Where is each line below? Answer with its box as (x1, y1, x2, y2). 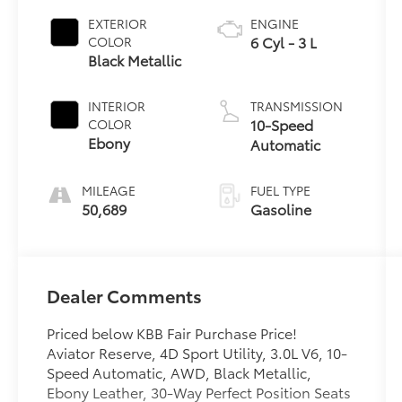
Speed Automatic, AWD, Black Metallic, (47, 361, 312, 382)
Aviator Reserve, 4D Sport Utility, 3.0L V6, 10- (47, 341, 348, 363)
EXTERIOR (88, 13, 148, 32)
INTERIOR (88, 96, 146, 115)
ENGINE (249, 13, 299, 32)
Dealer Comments (47, 282, 203, 308)
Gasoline (249, 197, 311, 219)
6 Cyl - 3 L (249, 31, 317, 52)
